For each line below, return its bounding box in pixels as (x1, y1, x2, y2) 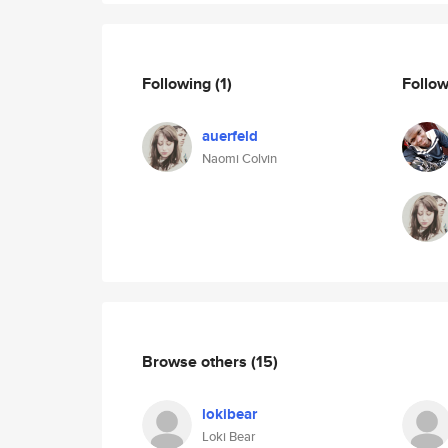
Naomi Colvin (202, 149, 277, 168)
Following (142, 71, 215, 95)
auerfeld (202, 125, 258, 147)
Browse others (142, 349, 251, 373)
